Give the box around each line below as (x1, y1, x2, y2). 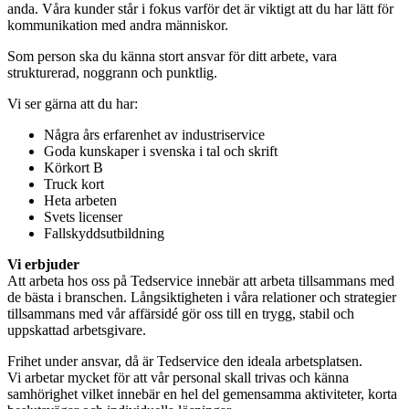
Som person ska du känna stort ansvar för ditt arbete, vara (7, 47, 337, 64)
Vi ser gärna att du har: (7, 95, 138, 111)
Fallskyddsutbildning (44, 225, 164, 241)
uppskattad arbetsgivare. (7, 321, 146, 338)
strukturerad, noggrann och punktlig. (7, 64, 217, 80)
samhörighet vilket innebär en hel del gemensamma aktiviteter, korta (7, 385, 397, 402)
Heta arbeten (44, 192, 117, 208)
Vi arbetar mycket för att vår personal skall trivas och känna (7, 369, 349, 385)
